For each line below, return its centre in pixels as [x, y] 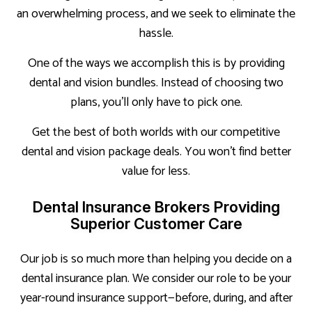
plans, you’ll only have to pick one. [156, 102]
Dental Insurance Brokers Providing [156, 206]
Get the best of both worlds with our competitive [156, 132]
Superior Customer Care [156, 223]
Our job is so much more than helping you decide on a [156, 259]
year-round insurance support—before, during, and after [156, 298]
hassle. [156, 33]
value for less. [156, 171]
